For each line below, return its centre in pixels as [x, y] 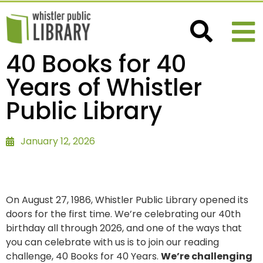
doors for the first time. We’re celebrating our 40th [123, 214]
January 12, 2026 [58, 141]
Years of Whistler [104, 87]
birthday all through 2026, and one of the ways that [124, 228]
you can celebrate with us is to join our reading [112, 242]
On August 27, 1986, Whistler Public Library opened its [127, 200]
